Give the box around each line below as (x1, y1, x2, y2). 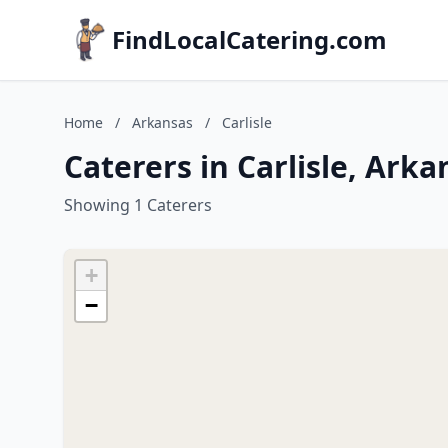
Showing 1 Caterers (64, 194, 212, 216)
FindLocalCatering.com (112, 23, 387, 56)
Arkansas (132, 113, 193, 132)
